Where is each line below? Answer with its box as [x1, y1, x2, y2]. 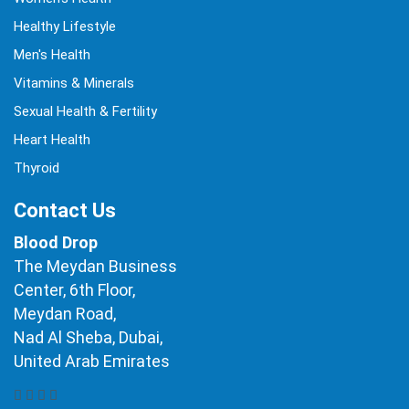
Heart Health [14, 131, 90, 149]
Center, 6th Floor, [14, 280, 135, 300]
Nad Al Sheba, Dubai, [14, 328, 163, 348]
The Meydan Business [14, 257, 177, 277]
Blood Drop [14, 233, 98, 253]
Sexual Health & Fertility [14, 103, 157, 121]
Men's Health [14, 47, 90, 64]
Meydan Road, [14, 304, 116, 324]
